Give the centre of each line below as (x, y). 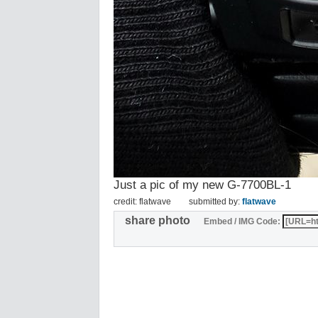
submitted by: (215, 202)
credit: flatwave (142, 202)
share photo (163, 221)
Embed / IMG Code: (242, 222)
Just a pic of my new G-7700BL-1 (202, 185)
